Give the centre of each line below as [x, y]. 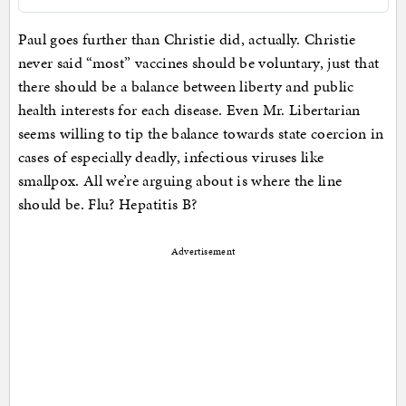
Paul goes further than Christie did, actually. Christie [187, 39]
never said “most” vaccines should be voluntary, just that [198, 63]
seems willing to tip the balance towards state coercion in [201, 134]
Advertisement [203, 252]
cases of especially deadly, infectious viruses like [171, 157]
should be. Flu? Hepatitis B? [107, 204]
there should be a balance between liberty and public [186, 87]
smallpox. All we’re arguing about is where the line [180, 181]
